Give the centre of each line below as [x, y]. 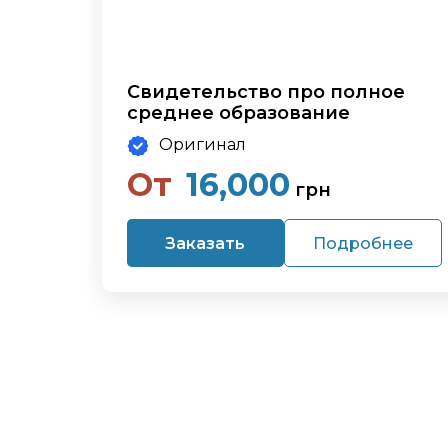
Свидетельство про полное [266, 92]
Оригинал [202, 145]
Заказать [205, 243]
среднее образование [238, 113]
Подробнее [362, 243]
